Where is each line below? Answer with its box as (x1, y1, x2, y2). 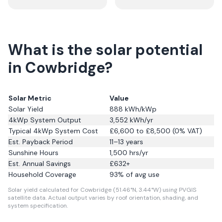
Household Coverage (8, 170, 76, 179)
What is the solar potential (8, 40, 203, 59)
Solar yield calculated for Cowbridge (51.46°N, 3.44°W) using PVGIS (8, 186, 196, 194)
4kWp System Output (8, 115, 81, 124)
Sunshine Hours (8, 148, 58, 157)
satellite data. (8, 194, 47, 202)
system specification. (8, 202, 68, 210)
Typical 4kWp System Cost (8, 126, 98, 135)
